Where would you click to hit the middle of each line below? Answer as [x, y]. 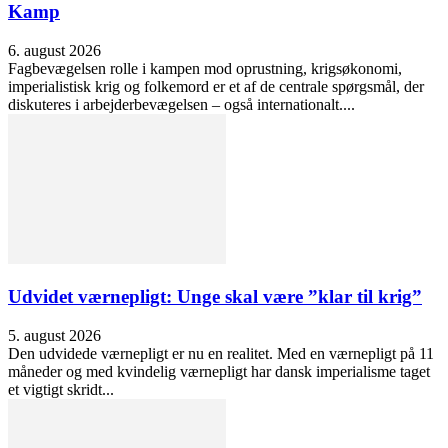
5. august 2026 [54, 336]
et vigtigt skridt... [61, 390]
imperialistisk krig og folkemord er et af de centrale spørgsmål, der [216, 86]
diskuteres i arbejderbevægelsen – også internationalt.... [181, 104]
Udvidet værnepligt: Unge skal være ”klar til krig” [215, 297]
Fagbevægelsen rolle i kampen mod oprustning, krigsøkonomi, [205, 68]
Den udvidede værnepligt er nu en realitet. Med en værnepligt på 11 [221, 354]
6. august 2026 [54, 50]
